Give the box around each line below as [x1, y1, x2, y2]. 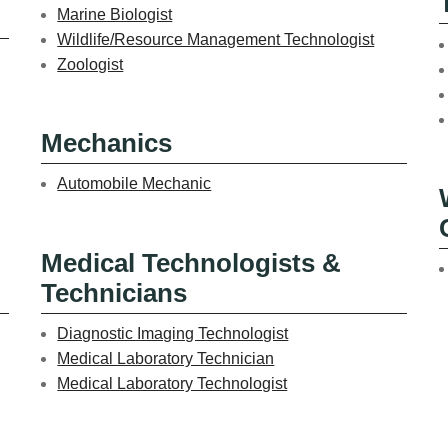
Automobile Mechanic [57, 175, 212, 193]
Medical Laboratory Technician [57, 350, 275, 368]
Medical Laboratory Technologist [57, 375, 288, 393]
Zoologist [57, 55, 124, 73]
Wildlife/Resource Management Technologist [57, 30, 375, 48]
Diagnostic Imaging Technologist [57, 325, 289, 343]
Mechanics [41, 128, 173, 157]
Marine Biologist [57, 5, 173, 23]
